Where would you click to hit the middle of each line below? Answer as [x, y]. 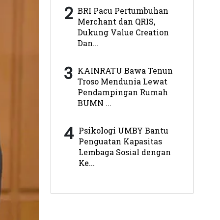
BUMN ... [94, 103]
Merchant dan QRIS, [116, 21]
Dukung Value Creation [123, 32]
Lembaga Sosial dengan [124, 152]
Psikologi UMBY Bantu [123, 130]
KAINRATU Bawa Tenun [125, 70]
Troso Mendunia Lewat [122, 81]
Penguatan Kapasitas [120, 141]
